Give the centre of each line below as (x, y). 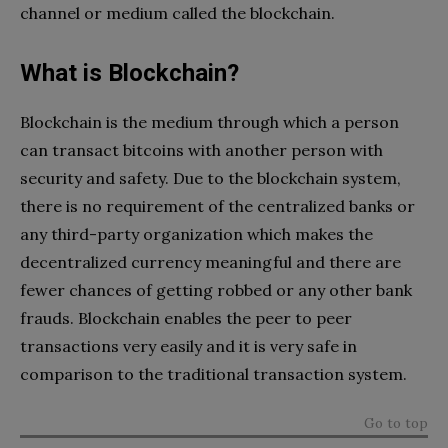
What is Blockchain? (129, 72)
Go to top (396, 422)
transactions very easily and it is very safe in (188, 345)
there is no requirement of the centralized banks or (217, 205)
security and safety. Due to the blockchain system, (210, 177)
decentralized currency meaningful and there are (210, 261)
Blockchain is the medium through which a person (209, 121)
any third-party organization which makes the (196, 233)
